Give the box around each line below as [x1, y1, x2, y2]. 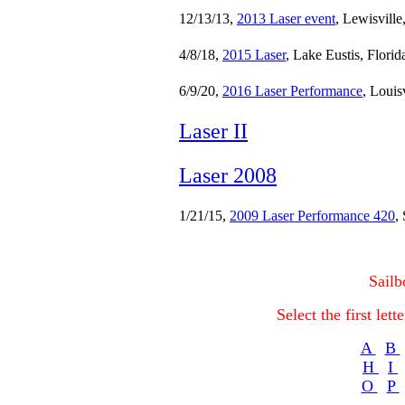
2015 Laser [222, 47, 286, 62]
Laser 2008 [179, 164, 277, 187]
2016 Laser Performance [222, 83, 363, 99]
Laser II [179, 119, 248, 143]
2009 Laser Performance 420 [230, 208, 395, 223]
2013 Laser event [237, 11, 335, 26]
